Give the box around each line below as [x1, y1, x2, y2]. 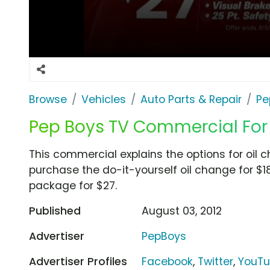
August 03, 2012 [142, 203, 222, 218]
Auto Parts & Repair [140, 92, 242, 107]
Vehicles [81, 92, 126, 107]
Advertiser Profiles [29, 254, 127, 269]
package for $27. [29, 178, 117, 193]
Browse [29, 92, 67, 107]
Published [29, 203, 81, 218]
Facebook [142, 254, 193, 269]
